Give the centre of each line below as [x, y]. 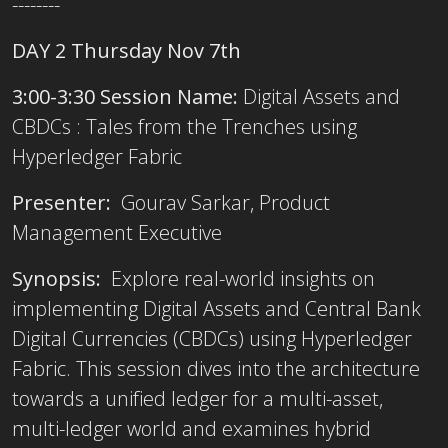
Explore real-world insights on [240, 278]
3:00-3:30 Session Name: [127, 96]
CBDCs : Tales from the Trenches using [184, 126]
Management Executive [117, 232]
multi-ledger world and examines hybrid [191, 428]
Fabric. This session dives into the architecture [216, 368]
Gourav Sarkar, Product [220, 202]
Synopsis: [59, 278]
